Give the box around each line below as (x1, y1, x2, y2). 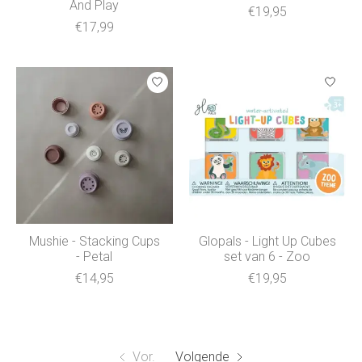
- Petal (76, 248, 113, 264)
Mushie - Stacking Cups (28, 233, 160, 249)
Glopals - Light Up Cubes (198, 233, 336, 249)
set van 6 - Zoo (224, 248, 311, 264)
